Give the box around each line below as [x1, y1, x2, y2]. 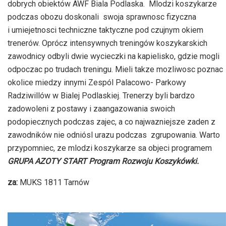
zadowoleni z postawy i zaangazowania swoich [8, 103, 175, 114]
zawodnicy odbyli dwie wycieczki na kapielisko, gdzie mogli [8, 51, 219, 61]
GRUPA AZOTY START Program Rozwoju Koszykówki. [8, 156, 199, 166]
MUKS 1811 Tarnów [18, 177, 89, 187]
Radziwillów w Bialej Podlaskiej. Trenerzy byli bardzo [8, 90, 195, 100]
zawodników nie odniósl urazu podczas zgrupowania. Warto [8, 130, 220, 140]
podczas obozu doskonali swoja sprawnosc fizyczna [8, 12, 196, 22]
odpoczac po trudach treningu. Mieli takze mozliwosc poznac [8, 64, 223, 74]
